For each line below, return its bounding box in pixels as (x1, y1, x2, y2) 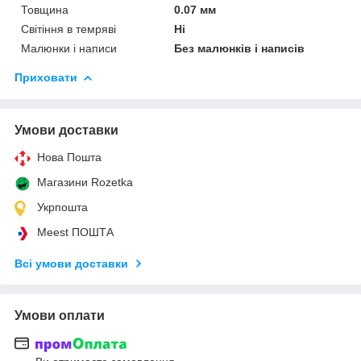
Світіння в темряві (21, 22, 116, 35)
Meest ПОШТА (37, 225, 114, 239)
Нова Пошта (37, 150, 102, 164)
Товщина (21, 2, 68, 16)
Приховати (15, 70, 77, 84)
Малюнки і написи (21, 41, 117, 55)
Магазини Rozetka (37, 175, 133, 189)
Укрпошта (37, 200, 88, 214)
